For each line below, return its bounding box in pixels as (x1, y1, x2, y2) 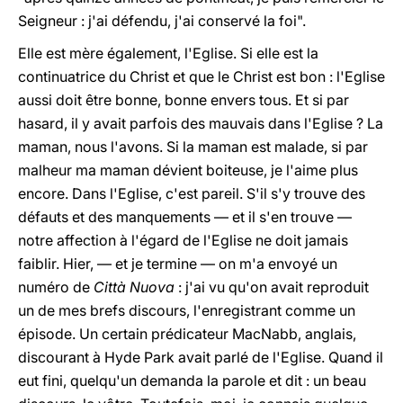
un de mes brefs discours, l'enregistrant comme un (18, 301, 355, 319)
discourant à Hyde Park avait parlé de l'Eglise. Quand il (18, 348, 383, 366)
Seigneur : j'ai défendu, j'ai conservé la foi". (18, 12, 306, 30)
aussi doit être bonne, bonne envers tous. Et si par (18, 91, 349, 109)
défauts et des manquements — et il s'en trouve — (18, 208, 352, 226)
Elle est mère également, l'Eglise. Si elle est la (18, 44, 318, 62)
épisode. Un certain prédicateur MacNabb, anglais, (18, 325, 356, 343)
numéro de (18, 278, 94, 296)
